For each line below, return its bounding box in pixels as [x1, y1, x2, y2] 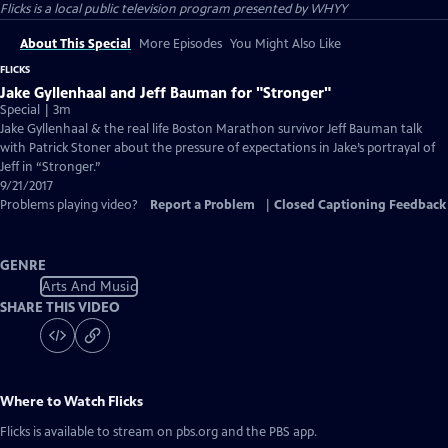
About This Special [20, 36, 131, 52]
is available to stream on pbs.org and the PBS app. [30, 424, 317, 440]
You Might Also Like [230, 36, 341, 52]
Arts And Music [41, 277, 137, 295]
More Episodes [139, 36, 222, 52]
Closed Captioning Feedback [274, 197, 446, 213]
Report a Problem [150, 197, 255, 213]
